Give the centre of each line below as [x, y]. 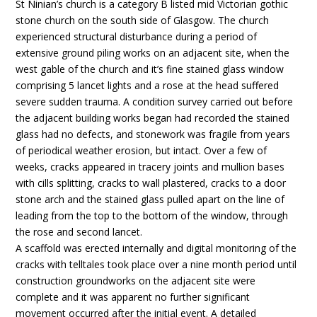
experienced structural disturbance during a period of [137, 36]
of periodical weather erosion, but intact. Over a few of [142, 150]
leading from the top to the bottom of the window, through [152, 215]
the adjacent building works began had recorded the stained [153, 118]
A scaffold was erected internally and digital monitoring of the [156, 248]
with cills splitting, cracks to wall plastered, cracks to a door [151, 183]
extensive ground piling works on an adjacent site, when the [153, 53]
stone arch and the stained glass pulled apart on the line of [150, 199]
